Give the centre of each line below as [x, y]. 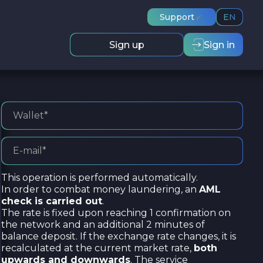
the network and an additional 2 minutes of [103, 225]
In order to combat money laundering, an [100, 189]
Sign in [219, 45]
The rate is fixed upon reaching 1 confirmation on [116, 213]
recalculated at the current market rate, [97, 248]
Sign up [127, 45]
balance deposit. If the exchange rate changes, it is [119, 236]
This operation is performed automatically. [100, 178]
